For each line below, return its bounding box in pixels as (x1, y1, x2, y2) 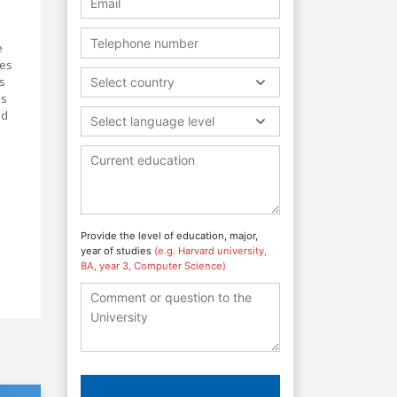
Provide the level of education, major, (81, 229, 258, 242)
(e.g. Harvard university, (154, 244, 267, 257)
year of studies (81, 244, 154, 257)
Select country (90, 74, 175, 90)
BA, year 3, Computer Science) (81, 259, 226, 272)
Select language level (90, 113, 214, 128)
